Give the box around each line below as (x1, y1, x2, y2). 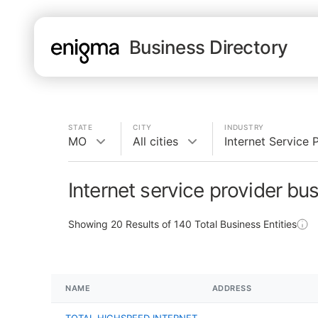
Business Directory (129, 35, 288, 58)
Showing (68, 218, 111, 230)
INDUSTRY (224, 123, 264, 131)
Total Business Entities (192, 218, 297, 230)
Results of (123, 218, 174, 230)
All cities (133, 134, 178, 148)
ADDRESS (212, 283, 252, 293)
